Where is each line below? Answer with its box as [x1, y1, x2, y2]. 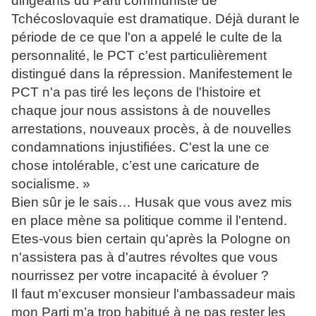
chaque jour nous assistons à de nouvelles [11, 103, 271, 119]
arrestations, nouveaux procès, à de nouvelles [11, 121, 291, 137]
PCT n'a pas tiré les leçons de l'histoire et [11, 85, 260, 100]
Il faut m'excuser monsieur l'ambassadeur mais [11, 286, 296, 302]
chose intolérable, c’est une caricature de [11, 158, 260, 174]
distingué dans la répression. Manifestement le [11, 66, 293, 82]
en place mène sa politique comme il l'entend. [11, 213, 287, 229]
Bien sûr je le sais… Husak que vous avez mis [11, 195, 292, 210]
